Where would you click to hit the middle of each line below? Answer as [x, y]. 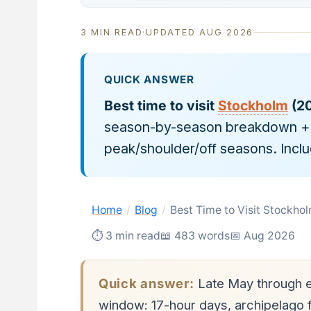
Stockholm [253, 105]
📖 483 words [195, 235]
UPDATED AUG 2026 [200, 32]
